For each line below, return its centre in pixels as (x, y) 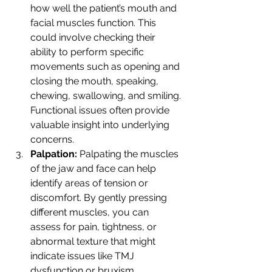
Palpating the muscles (130, 154)
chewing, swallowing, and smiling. (107, 96)
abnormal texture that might (94, 242)
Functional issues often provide (101, 110)
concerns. (52, 140)
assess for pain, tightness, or (95, 227)
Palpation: (55, 154)
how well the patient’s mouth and (105, 8)
